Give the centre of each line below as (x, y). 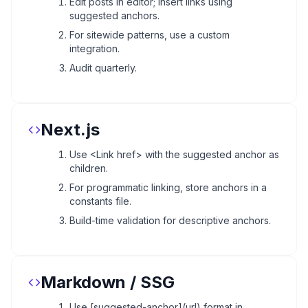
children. (89, 168)
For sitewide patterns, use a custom (150, 34)
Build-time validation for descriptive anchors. (170, 220)
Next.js (70, 129)
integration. (95, 48)
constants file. (100, 201)
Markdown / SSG (108, 282)
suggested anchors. (114, 15)
